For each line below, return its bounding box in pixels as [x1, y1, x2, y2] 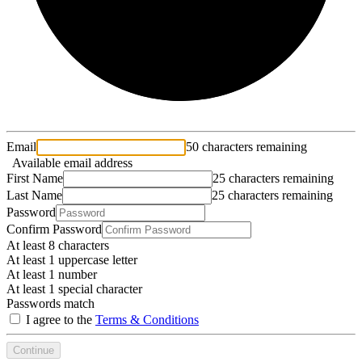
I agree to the [23, 312, 95, 326]
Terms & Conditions [95, 312, 199, 326]
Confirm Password [6, 221, 102, 236]
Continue [13, 343, 54, 356]
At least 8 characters [6, 238, 109, 252]
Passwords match [6, 296, 95, 310]
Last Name [6, 187, 62, 202]
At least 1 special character [6, 281, 142, 296]
